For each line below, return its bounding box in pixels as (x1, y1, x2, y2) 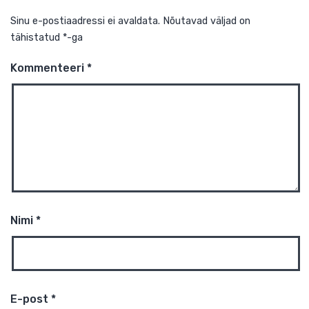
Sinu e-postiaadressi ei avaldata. (11, 154, 178, 168)
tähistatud (11, 172, 70, 186)
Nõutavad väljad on (181, 154, 279, 168)
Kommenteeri (11, 205, 97, 220)
